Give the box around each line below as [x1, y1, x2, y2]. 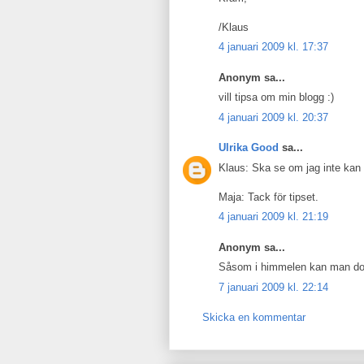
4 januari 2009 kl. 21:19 [219, 210, 328, 223]
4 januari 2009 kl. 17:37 [219, 41, 328, 53]
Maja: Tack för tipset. [219, 190, 318, 203]
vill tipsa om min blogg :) [219, 91, 334, 103]
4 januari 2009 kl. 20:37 [219, 110, 328, 123]
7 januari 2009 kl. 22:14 [219, 280, 328, 293]
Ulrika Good [219, 141, 279, 154]
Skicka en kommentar [202, 311, 305, 323]
